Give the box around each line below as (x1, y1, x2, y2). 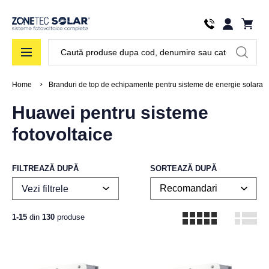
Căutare (47, 40, 82, 50)
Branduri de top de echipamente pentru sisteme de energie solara (49, 80, 263, 89)
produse (55, 213, 85, 222)
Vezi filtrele (22, 184, 68, 195)
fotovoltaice (12, 124, 113, 145)
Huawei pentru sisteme (12, 103, 208, 123)
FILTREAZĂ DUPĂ (12, 164, 79, 174)
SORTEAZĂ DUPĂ (150, 164, 217, 174)
